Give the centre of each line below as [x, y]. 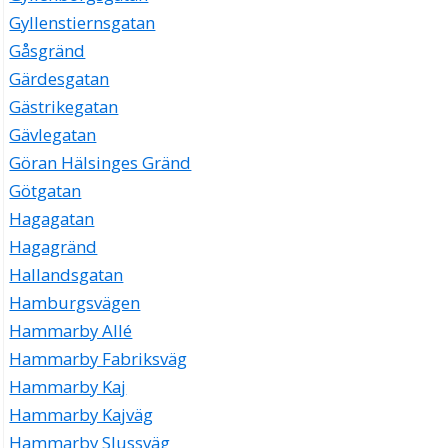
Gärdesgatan [59, 79]
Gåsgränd [47, 51]
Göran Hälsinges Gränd [100, 163]
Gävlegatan [53, 135]
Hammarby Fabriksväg [98, 359]
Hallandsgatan [66, 275]
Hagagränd [53, 247]
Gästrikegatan [64, 107]
